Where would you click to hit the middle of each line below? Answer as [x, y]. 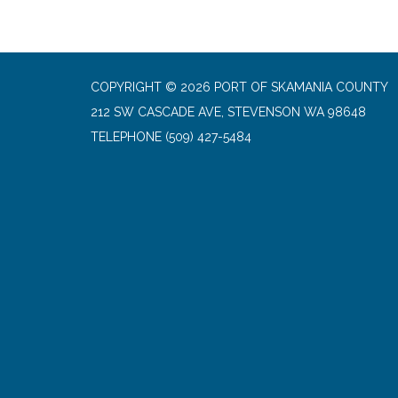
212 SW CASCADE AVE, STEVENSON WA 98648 [228, 111]
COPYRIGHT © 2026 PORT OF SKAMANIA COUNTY [239, 87]
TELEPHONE [126, 136]
